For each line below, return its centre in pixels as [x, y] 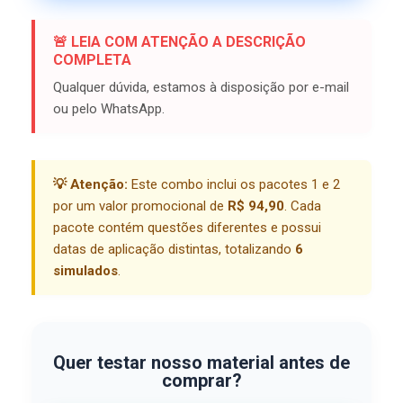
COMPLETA [92, 60]
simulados [85, 271]
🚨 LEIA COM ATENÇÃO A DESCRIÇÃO [179, 42]
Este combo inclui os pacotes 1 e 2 [234, 185]
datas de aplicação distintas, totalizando [174, 250]
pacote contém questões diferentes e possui [187, 228]
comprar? [201, 381]
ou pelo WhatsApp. [109, 109]
